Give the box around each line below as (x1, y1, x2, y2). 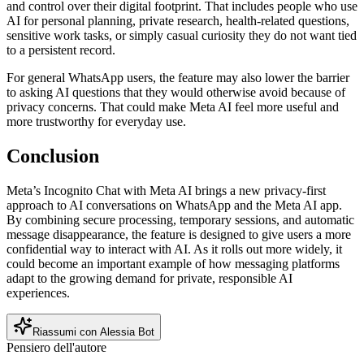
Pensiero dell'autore (6, 340, 106, 355)
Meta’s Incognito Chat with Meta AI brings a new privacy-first (6, 184, 326, 198)
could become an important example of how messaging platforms (6, 257, 340, 271)
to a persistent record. (6, 43, 115, 58)
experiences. (6, 286, 70, 301)
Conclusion (6, 145, 99, 167)
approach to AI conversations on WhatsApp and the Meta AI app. (6, 198, 342, 213)
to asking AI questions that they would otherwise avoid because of (6, 85, 345, 100)
